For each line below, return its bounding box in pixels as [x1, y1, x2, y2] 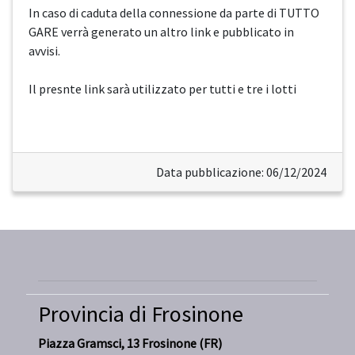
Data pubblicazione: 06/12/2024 [156, 164, 326, 181]
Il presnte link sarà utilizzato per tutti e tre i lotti [29, 81, 296, 97]
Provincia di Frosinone [38, 300, 243, 329]
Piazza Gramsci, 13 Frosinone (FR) [38, 335, 222, 352]
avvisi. [29, 43, 60, 59]
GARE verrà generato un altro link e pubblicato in [29, 24, 294, 40]
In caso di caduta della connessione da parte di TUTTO [29, 5, 319, 21]
